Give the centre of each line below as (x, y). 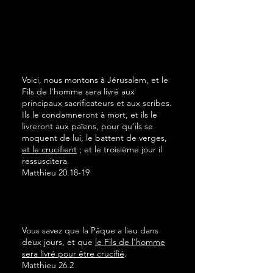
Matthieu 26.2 (49, 265)
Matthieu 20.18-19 (56, 172)
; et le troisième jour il (119, 149)
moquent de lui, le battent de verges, (94, 138)
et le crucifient (49, 149)
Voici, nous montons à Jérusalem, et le (95, 80)
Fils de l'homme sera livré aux (78, 91)
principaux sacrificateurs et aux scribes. (97, 103)
